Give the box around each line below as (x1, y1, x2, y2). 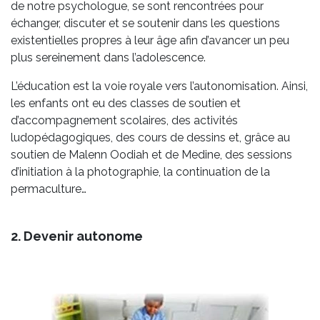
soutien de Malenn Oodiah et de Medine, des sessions (11, 148, 292, 162)
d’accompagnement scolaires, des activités (11, 114, 238, 128)
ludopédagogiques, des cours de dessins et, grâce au (11, 131, 290, 145)
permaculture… (11, 182, 86, 196)
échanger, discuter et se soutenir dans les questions (11, 16, 280, 31)
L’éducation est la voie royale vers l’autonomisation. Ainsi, (11, 79, 308, 94)
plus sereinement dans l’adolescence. (11, 51, 206, 65)
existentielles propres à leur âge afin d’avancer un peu (11, 34, 289, 48)
